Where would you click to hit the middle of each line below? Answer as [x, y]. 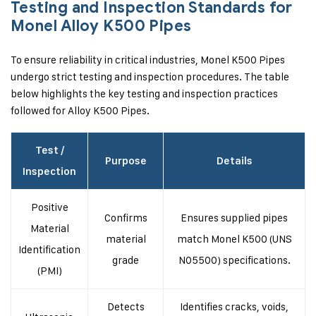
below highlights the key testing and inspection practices [144, 93]
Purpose [126, 161]
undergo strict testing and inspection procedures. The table [150, 77]
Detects [126, 306]
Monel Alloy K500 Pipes [101, 26]
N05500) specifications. [234, 260]
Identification [49, 249]
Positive [49, 207]
